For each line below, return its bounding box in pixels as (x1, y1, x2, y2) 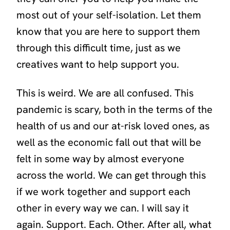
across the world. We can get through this (16, 168, 206, 182)
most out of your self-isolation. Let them (16, 8, 201, 22)
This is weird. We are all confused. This (16, 86, 194, 100)
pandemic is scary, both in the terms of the (16, 103, 213, 117)
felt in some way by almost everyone (16, 152, 184, 166)
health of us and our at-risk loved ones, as (16, 119, 209, 133)
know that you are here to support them (16, 25, 200, 39)
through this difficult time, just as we (16, 41, 181, 55)
